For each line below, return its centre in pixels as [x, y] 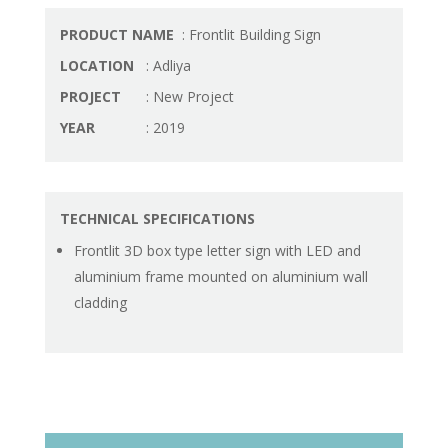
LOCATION [98, 65]
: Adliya [166, 65]
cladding [100, 302]
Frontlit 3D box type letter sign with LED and [217, 250]
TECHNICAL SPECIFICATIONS [157, 218]
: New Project [187, 96]
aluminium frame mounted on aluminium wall [220, 276]
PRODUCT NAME [118, 34]
